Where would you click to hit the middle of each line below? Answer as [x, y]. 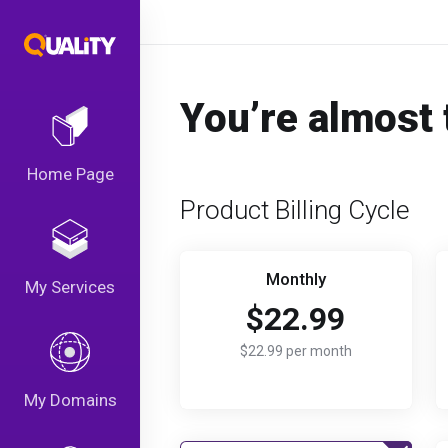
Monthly [295, 279]
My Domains [70, 400]
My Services [70, 287]
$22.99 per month [295, 351]
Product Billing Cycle [295, 210]
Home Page [70, 174]
